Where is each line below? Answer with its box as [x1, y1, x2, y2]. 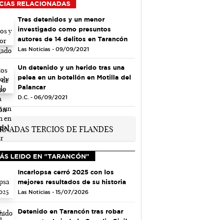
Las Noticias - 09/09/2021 [17, 46, 89, 52]
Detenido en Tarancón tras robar [17, 208, 123, 215]
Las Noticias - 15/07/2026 [17, 189, 88, 195]
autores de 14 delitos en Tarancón [17, 35, 128, 42]
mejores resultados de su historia [17, 178, 126, 185]
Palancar [17, 83, 46, 90]
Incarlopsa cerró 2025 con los [17, 168, 114, 175]
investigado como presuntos [17, 25, 111, 32]
